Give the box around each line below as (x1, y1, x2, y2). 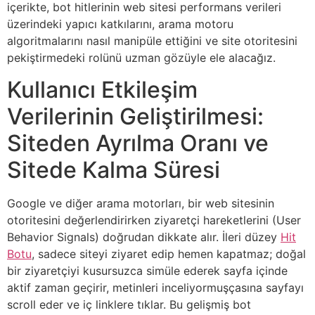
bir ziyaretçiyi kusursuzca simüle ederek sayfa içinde (7, 263, 288, 278)
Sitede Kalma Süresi (7, 155, 220, 184)
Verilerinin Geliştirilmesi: (7, 102, 264, 130)
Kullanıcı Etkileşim (7, 75, 198, 103)
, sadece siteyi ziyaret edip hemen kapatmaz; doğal (32, 246, 306, 261)
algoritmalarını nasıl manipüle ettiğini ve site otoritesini (7, 34, 297, 49)
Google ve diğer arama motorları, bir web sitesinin (7, 195, 274, 210)
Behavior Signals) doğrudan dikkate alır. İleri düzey (7, 229, 281, 244)
